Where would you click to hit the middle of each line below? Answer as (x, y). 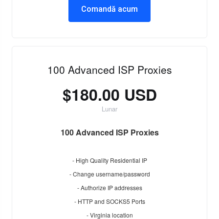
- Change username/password (109, 174)
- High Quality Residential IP (109, 160)
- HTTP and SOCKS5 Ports (109, 201)
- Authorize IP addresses (109, 187)
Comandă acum (109, 9)
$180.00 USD (109, 94)
